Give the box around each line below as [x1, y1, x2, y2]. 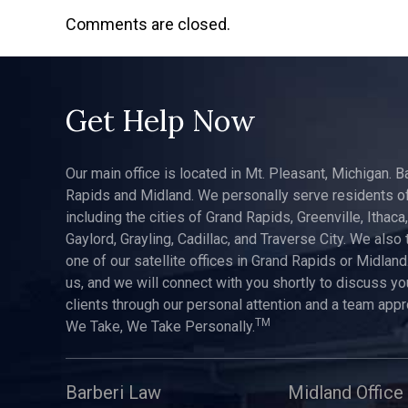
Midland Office [287, 382, 403, 403]
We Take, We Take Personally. [66, 318, 255, 335]
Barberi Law [66, 382, 161, 403]
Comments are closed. [66, 15, 230, 34]
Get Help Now [66, 102, 256, 139]
